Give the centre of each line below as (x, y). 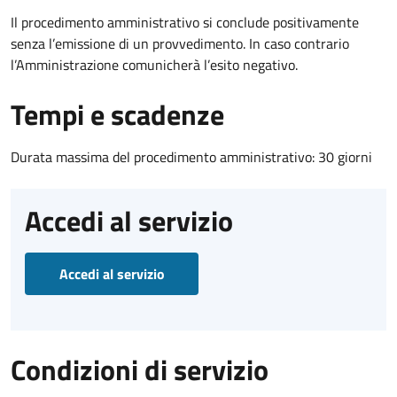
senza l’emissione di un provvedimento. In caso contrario (180, 43)
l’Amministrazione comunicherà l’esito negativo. (154, 64)
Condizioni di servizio (140, 369)
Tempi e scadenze (117, 114)
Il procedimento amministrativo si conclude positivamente (185, 22)
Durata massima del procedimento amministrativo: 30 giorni (191, 156)
